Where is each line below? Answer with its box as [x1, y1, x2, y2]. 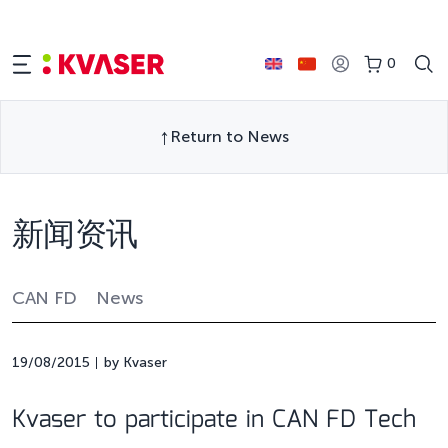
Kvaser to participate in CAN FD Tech [12, 401, 416, 439]
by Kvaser [104, 354, 167, 371]
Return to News [170, 127, 289, 146]
